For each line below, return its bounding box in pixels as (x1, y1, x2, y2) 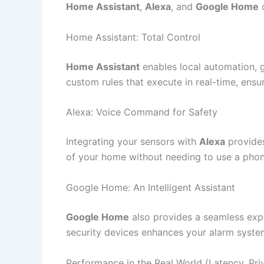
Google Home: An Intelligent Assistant (66, 181, 235, 193)
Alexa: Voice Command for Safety (66, 106, 217, 118)
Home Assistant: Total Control (66, 31, 200, 43)
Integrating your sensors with (66, 136, 199, 148)
